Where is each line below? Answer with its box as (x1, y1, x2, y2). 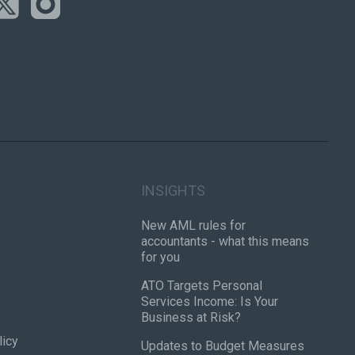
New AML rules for (141, 217, 246, 233)
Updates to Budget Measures (141, 338, 305, 353)
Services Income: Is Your (141, 293, 279, 309)
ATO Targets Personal (141, 277, 263, 293)
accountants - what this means (141, 233, 310, 249)
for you (141, 249, 181, 265)
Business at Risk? (141, 309, 242, 325)
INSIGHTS (141, 182, 206, 200)
